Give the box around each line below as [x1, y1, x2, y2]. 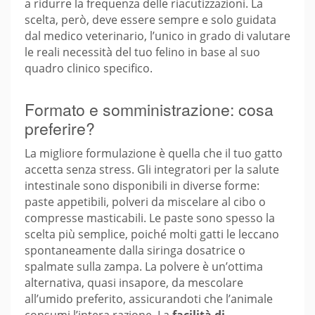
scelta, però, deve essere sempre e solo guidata [25, 12, 276, 28]
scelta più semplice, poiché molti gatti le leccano [25, 226, 279, 243]
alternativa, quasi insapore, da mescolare [25, 275, 243, 291]
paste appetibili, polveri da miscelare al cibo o [25, 194, 266, 210]
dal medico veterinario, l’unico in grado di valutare [25, 28, 290, 44]
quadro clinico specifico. [25, 60, 153, 77]
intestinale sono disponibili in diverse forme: [25, 178, 259, 194]
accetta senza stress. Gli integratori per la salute [25, 162, 279, 178]
